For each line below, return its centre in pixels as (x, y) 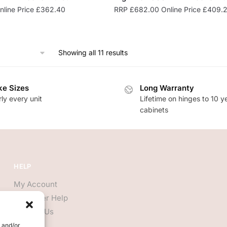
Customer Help (41, 198)
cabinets (154, 109)
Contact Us (34, 212)
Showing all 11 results (93, 52)
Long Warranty (167, 88)
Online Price (181, 9)
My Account (36, 184)
